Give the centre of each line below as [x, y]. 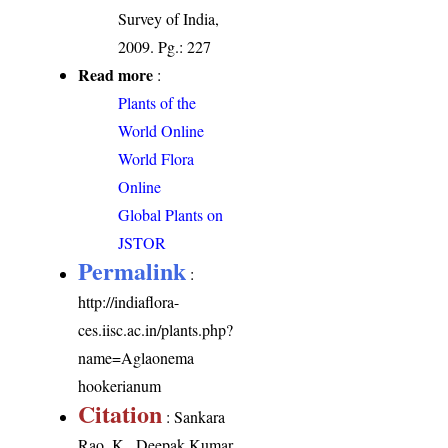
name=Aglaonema [136, 357]
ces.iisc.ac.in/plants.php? [156, 329]
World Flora [156, 158]
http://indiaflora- [129, 301]
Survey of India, [169, 18]
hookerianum [120, 385]
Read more [116, 74]
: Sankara [194, 416]
